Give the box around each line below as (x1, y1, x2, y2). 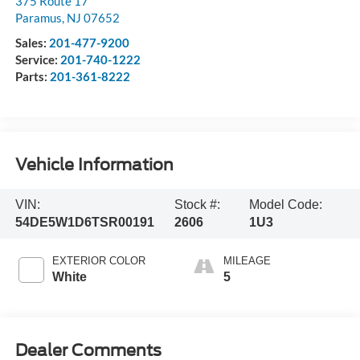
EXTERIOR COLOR (51, 254, 145, 267)
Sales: (14, 35, 49, 51)
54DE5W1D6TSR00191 (14, 215, 154, 229)
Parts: (14, 69, 50, 84)
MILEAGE (223, 254, 271, 267)
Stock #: (174, 197, 221, 211)
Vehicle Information (14, 155, 174, 175)
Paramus (14, 10, 62, 26)
